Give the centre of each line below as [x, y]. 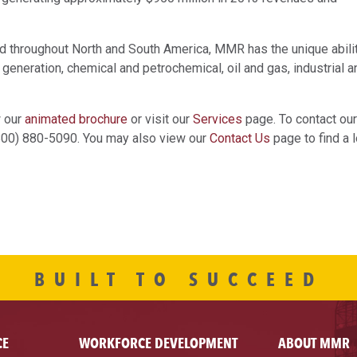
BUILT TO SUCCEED [178, 280]
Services [218, 120]
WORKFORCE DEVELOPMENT [159, 343]
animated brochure [76, 120]
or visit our [160, 120]
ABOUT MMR [314, 343]
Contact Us [240, 139]
